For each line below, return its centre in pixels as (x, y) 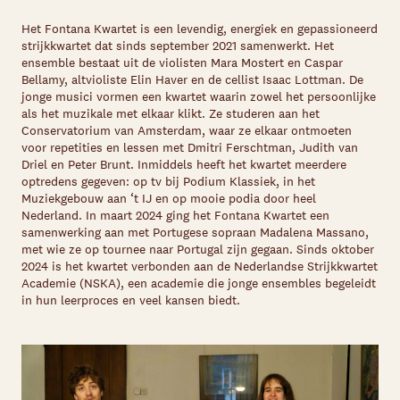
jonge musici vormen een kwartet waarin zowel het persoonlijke (199, 96)
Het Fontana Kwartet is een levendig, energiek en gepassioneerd (200, 29)
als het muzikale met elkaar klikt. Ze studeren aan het (171, 113)
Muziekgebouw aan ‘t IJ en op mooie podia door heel (169, 198)
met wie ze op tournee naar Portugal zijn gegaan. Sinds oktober (198, 249)
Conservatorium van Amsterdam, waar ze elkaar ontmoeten (187, 130)
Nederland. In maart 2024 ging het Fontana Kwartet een (175, 215)
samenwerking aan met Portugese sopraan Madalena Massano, (195, 232)
